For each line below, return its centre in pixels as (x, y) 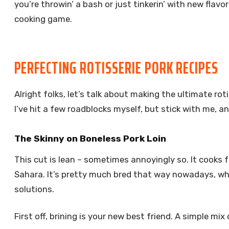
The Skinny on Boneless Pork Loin (90, 138)
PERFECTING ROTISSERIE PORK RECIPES (116, 68)
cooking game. (43, 19)
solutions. (34, 189)
